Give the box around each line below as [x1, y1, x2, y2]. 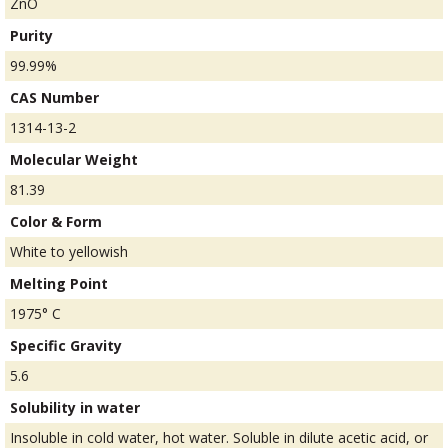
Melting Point [10, 274, 108, 294]
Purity [10, 26, 53, 46]
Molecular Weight [10, 150, 138, 170]
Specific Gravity [10, 336, 122, 356]
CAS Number [10, 88, 99, 108]
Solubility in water [10, 398, 140, 418]
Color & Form [10, 212, 102, 232]
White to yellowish [10, 242, 128, 262]
